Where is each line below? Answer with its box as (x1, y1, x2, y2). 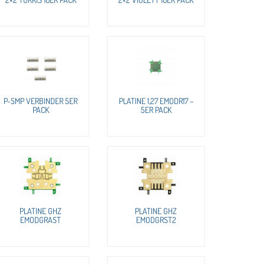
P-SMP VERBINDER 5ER (4, 95, 77, 106)
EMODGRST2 (135, 214, 176, 225)
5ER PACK (140, 104, 172, 115)
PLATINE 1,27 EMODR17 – (118, 95, 193, 106)
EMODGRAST (20, 214, 61, 225)
